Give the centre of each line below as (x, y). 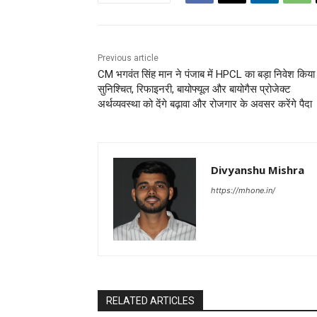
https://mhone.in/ (243, 191)
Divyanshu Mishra (258, 170)
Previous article (128, 58)
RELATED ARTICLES (150, 301)
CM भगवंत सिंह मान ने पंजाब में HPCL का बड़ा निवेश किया (206, 75)
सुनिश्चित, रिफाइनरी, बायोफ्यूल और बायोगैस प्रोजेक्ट (194, 90)
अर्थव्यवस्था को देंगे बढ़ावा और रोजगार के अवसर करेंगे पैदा (205, 104)
